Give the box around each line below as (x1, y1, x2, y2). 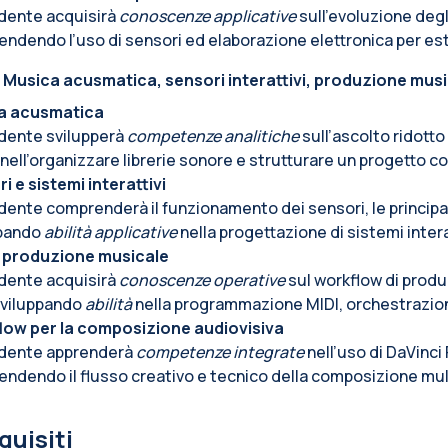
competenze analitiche (127, 125, 299, 148)
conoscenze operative (119, 269, 285, 292)
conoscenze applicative (119, 5, 296, 28)
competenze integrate (136, 341, 304, 364)
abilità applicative (44, 221, 177, 244)
